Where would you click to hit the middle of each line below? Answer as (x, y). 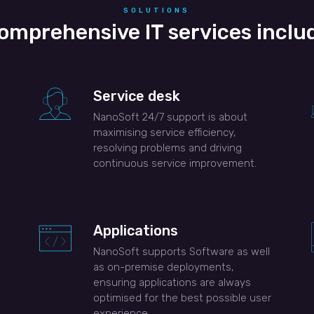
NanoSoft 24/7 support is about (170, 117)
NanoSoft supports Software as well (181, 251)
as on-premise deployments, (163, 267)
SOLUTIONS (157, 10)
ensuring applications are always (172, 282)
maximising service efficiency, (164, 132)
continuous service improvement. (175, 163)
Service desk (136, 96)
